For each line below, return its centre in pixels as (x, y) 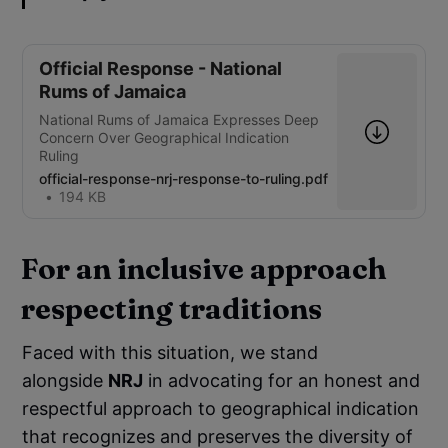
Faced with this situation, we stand (170, 353)
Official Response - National (161, 69)
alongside (65, 381)
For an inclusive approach (204, 269)
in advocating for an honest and (282, 381)
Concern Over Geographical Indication (164, 138)
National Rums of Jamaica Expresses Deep (179, 120)
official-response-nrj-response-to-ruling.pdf (184, 179)
